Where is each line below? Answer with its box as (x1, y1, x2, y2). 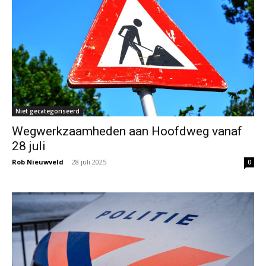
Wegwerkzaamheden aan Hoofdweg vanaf (12, 123, 242, 138)
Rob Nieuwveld (12, 157, 64, 166)
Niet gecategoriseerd (15, 106, 80, 115)
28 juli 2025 (72, 157, 106, 166)
